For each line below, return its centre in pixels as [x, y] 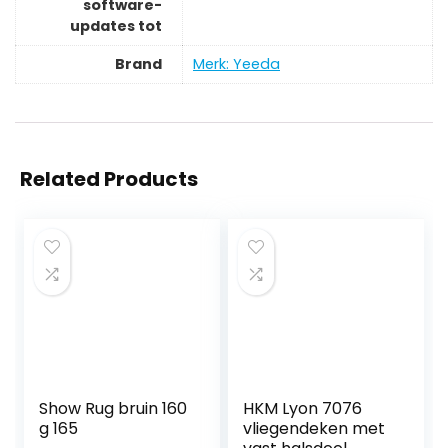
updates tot [116, 25]
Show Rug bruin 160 [113, 409]
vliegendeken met [314, 429]
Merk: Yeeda [236, 63]
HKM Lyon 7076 [303, 409]
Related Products [109, 179]
